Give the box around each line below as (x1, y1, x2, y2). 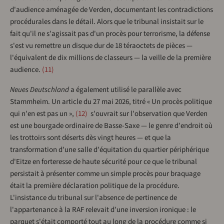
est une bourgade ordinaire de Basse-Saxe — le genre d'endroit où (10, 120, 212, 131)
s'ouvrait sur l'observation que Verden (89, 108, 207, 119)
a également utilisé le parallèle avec (69, 84, 181, 95)
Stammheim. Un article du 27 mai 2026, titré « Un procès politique (10, 96, 212, 107)
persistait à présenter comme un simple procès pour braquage (10, 168, 200, 179)
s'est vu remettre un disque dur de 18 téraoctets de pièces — (10, 40, 192, 51)
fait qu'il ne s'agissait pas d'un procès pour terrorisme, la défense (10, 28, 210, 39)
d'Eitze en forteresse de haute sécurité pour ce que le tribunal (10, 156, 197, 167)
